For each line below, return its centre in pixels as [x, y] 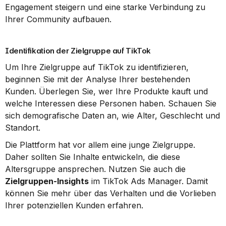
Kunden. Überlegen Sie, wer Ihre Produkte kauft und [106, 91]
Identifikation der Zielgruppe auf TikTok [78, 51]
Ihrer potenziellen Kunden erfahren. [74, 205]
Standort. [23, 128]
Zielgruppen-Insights [47, 181]
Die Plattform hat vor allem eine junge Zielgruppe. [100, 145]
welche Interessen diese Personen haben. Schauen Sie [111, 103]
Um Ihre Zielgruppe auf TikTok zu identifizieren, [97, 67]
